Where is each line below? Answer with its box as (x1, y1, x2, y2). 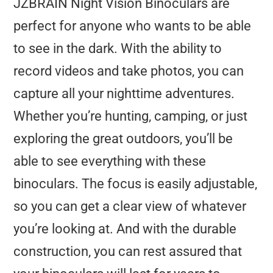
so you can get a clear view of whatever (13, 198, 247, 214)
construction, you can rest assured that (13, 243, 243, 259)
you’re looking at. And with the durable (13, 221, 237, 236)
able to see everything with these (13, 153, 207, 169)
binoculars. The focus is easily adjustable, (13, 175, 258, 191)
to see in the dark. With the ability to (13, 40, 222, 56)
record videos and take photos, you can (13, 63, 244, 79)
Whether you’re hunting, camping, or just (13, 108, 248, 124)
